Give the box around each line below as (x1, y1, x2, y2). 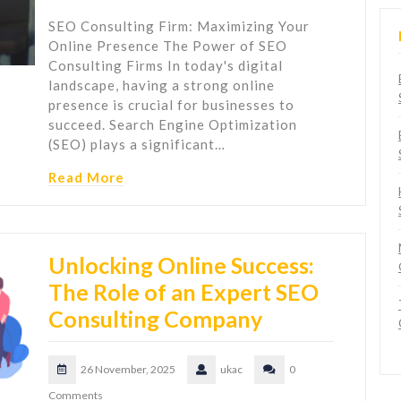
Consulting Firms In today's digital (48, 57, 283, 74)
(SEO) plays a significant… (48, 136, 226, 153)
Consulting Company (48, 305, 262, 333)
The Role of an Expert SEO (48, 278, 319, 306)
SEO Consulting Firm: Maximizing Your (48, 18, 310, 35)
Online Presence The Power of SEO (48, 38, 287, 55)
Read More (48, 169, 124, 186)
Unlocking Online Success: (48, 252, 314, 279)
